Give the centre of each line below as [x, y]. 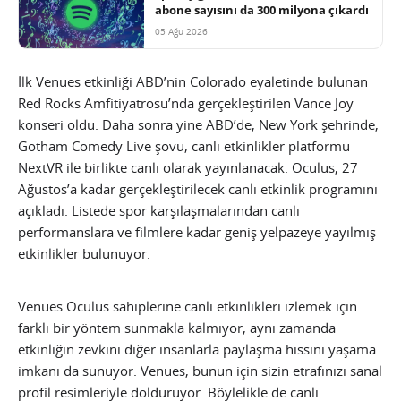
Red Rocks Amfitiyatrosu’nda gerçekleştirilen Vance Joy [186, 102]
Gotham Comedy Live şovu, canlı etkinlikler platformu [184, 145]
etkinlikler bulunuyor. [84, 253]
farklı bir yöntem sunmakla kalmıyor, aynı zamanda [177, 327]
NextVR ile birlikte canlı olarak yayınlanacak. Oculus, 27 [188, 167]
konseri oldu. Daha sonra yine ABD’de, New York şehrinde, [198, 124]
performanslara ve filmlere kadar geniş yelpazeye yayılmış [197, 231]
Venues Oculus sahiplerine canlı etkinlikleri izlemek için [188, 306]
